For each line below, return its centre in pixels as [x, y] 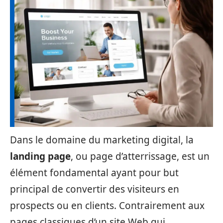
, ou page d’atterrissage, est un [140, 156]
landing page [40, 156]
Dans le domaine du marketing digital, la [102, 140]
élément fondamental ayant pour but [94, 173]
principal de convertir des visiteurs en [95, 189]
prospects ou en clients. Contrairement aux [107, 206]
